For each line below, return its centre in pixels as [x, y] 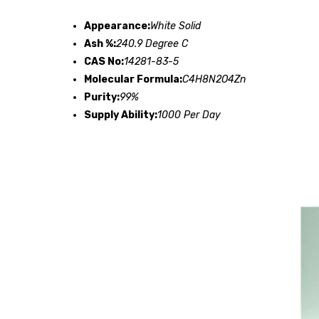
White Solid [176, 26]
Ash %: [100, 43]
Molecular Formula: [133, 79]
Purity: [102, 97]
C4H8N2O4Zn [214, 79]
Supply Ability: [121, 115]
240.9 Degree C [152, 43]
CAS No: [104, 61]
